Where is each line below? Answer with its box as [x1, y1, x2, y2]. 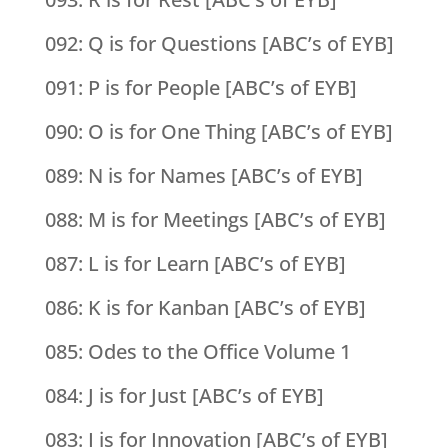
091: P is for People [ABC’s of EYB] [44, 74, 357, 102]
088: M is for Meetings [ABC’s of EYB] [44, 206, 386, 234]
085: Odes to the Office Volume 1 [44, 338, 351, 366]
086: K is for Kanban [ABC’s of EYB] [44, 294, 366, 322]
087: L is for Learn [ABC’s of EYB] [44, 250, 346, 278]
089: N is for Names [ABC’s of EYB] [44, 162, 363, 190]
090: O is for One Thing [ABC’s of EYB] [44, 118, 393, 146]
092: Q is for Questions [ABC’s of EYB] [44, 30, 394, 58]
